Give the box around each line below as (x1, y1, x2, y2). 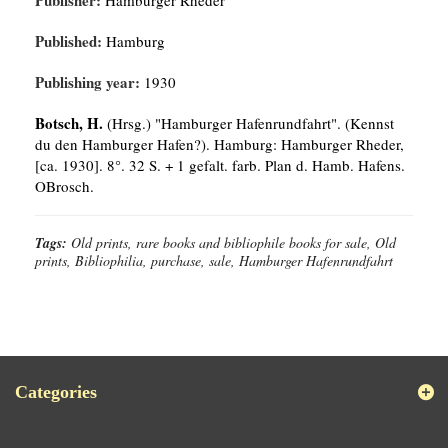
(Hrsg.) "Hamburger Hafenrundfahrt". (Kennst (103, 113, 394, 133)
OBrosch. (35, 176, 94, 196)
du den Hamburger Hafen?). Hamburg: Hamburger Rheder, (35, 134, 404, 154)
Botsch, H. (35, 112, 103, 134)
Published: (35, 30, 102, 52)
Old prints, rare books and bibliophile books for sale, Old (71, 233, 396, 252)
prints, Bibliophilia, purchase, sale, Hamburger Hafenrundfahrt (35, 251, 393, 270)
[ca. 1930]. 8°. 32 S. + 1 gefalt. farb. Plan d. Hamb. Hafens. (35, 155, 405, 175)
